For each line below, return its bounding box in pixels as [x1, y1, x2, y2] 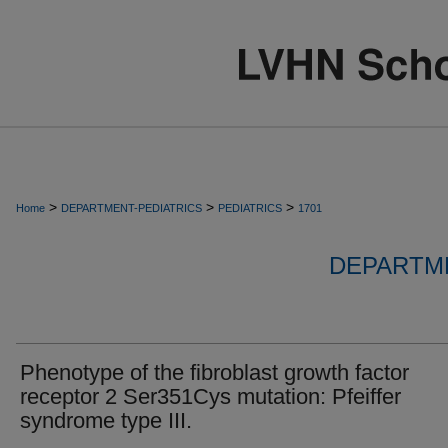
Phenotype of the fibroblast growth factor [20, 360, 409, 385]
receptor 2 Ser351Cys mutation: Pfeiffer [20, 384, 401, 409]
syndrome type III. [20, 408, 192, 433]
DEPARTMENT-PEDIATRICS [61, 202, 202, 214]
